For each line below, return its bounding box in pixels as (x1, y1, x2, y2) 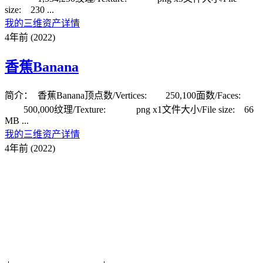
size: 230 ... (5, 4, 54, 15)
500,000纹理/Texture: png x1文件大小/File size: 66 (5, 104, 254, 114)
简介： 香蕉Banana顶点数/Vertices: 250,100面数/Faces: (5, 90, 257, 100)
